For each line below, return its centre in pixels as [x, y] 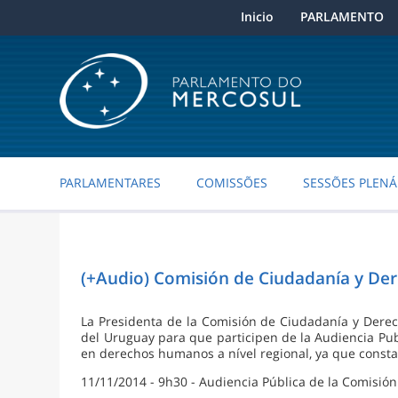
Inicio [257, 16]
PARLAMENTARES [111, 183]
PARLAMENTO [342, 16]
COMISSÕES [232, 183]
